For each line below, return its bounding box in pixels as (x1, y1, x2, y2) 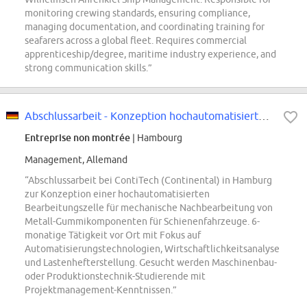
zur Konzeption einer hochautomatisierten (25, 188, 210, 200)
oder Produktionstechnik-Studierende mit (25, 271, 206, 282)
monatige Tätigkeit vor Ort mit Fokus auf (25, 230, 201, 241)
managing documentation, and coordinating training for (25, 21, 265, 33)
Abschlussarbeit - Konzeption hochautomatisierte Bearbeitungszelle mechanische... (258, 110, 269, 123)
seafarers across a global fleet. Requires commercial (25, 35, 247, 47)
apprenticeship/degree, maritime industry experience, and (25, 49, 276, 60)
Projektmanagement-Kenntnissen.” (25, 284, 177, 296)
